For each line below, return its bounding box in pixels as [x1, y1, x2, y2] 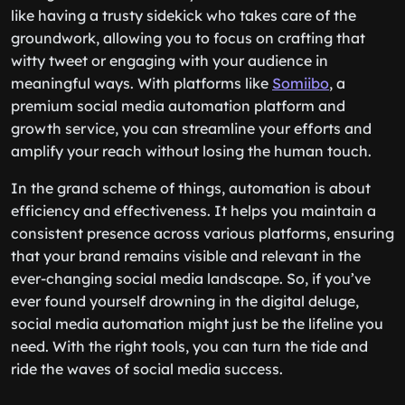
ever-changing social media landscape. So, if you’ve [11, 269, 371, 287]
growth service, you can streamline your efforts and [11, 119, 372, 137]
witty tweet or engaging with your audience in [11, 52, 328, 70]
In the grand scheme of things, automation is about [11, 179, 371, 197]
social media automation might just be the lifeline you [11, 315, 383, 333]
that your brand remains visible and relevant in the [11, 247, 361, 265]
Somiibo [272, 74, 329, 92]
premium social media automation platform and [11, 97, 345, 115]
